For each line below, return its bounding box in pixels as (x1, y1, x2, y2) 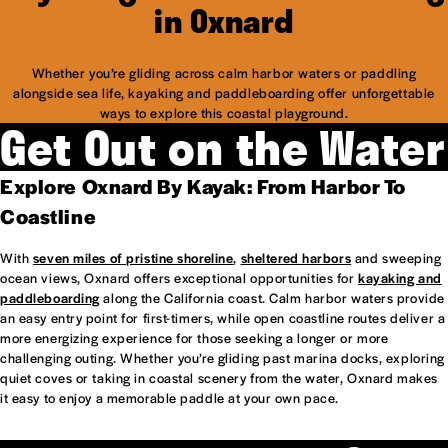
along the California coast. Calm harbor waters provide (99, 288, 445, 308)
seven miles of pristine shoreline (32, 248, 234, 268)
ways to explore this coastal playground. (99, 103, 349, 123)
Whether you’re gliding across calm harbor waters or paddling (31, 63, 417, 83)
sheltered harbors (240, 248, 352, 268)
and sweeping (351, 248, 442, 268)
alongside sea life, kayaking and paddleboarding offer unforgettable (13, 83, 435, 103)
